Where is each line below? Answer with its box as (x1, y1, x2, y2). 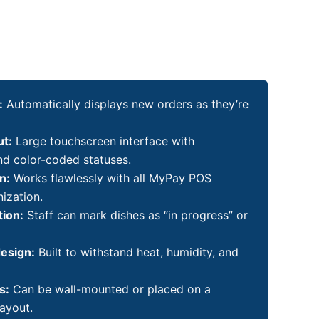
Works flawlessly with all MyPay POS (10, 171, 211, 185)
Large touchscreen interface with (12, 134, 194, 148)
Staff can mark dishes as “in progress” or (23, 208, 248, 222)
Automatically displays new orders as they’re (3, 97, 249, 111)
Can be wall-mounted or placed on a (9, 282, 211, 296)
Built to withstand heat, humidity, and (35, 245, 239, 259)
